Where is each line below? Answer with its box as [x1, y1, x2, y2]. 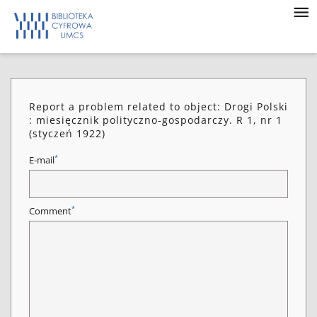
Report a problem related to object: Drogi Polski [29, 100, 288, 113]
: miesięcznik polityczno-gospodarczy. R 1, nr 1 [29, 113, 282, 127]
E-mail [29, 154, 54, 166]
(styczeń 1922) [29, 127, 105, 140]
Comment [29, 205, 71, 217]
